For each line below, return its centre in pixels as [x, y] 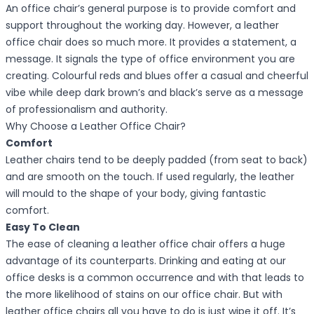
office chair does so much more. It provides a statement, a [151, 42]
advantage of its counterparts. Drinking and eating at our [146, 261]
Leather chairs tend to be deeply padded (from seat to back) [157, 160]
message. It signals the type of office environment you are [150, 59]
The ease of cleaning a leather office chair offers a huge [145, 244]
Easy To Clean [43, 227]
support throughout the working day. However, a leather [142, 26]
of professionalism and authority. [87, 110]
